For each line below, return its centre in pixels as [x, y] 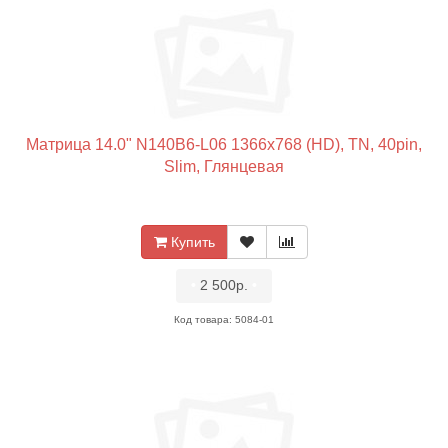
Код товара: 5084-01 [224, 319]
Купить [192, 242]
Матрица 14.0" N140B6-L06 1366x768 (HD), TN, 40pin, [224, 144]
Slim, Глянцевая [224, 166]
